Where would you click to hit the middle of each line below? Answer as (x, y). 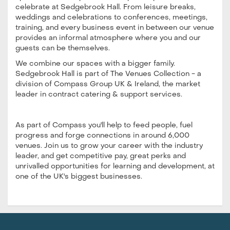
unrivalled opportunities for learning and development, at (115, 166)
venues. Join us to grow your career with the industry (109, 146)
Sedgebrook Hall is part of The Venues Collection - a (108, 74)
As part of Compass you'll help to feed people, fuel (104, 125)
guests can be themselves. (63, 48)
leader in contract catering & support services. (99, 94)
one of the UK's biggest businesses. (79, 177)
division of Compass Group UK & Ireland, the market (108, 84)
